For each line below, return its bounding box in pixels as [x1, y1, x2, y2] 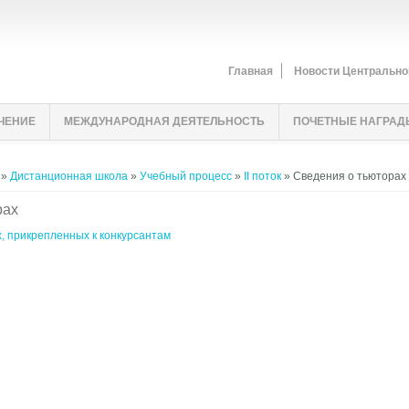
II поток [244, 170, 281, 183]
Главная [228, 64, 273, 78]
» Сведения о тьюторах [281, 170, 406, 183]
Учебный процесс [140, 170, 232, 183]
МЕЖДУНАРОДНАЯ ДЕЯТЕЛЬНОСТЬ [64, 115, 265, 128]
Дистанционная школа [10, 170, 128, 183]
